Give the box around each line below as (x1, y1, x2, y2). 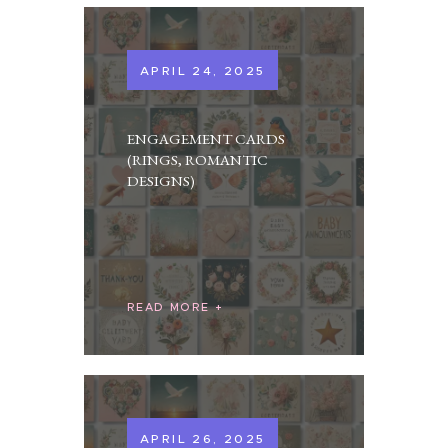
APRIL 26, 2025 (139, 430, 266, 446)
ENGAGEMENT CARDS (127, 128, 286, 149)
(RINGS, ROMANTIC (127, 149, 269, 170)
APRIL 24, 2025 (139, 62, 266, 78)
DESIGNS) (127, 170, 196, 191)
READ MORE (127, 300, 210, 315)
